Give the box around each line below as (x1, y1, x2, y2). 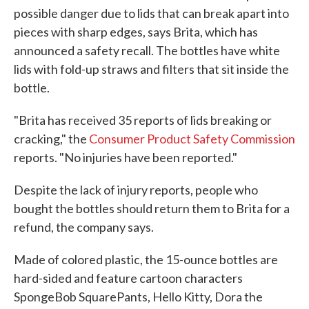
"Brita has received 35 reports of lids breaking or (14, 112, 272, 128)
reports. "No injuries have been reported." (14, 149, 237, 165)
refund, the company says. (14, 219, 154, 235)
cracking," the (14, 130, 89, 146)
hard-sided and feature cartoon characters (14, 270, 243, 286)
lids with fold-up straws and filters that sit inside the (14, 61, 289, 77)
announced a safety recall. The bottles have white (14, 42, 280, 58)
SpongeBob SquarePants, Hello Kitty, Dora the (14, 288, 263, 304)
